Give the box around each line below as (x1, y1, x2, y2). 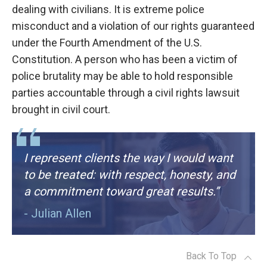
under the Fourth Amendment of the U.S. (12, 36, 202, 49)
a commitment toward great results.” (24, 184, 219, 199)
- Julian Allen (24, 206, 92, 221)
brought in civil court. (12, 103, 110, 116)
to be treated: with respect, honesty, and (24, 167, 236, 182)
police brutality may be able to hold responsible (12, 70, 233, 83)
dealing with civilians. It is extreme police (12, 3, 204, 16)
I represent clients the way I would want (24, 151, 234, 166)
